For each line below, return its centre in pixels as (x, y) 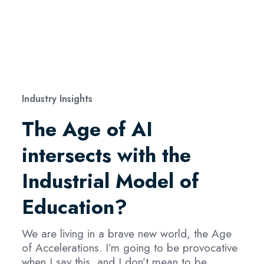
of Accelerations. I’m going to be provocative (129, 247)
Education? (74, 207)
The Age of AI (87, 129)
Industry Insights (57, 98)
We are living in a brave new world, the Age (126, 233)
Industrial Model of (110, 181)
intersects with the (106, 155)
